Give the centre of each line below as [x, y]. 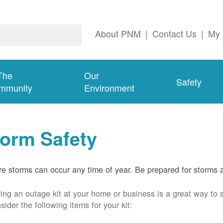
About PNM [118, 34]
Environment [110, 88]
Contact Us [174, 34]
